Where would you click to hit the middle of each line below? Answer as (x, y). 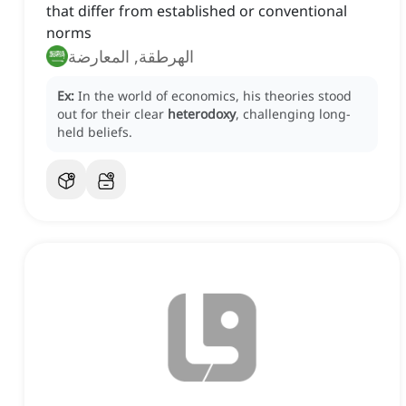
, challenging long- (293, 114)
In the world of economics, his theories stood (215, 96)
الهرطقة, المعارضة (131, 57)
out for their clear (112, 114)
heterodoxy (202, 114)
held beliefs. (95, 132)
